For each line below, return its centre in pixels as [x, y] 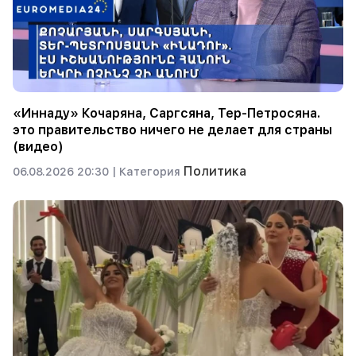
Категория [151, 171]
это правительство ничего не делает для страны [172, 130]
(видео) [38, 146]
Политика [215, 171]
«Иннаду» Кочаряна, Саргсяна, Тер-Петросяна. [166, 113]
